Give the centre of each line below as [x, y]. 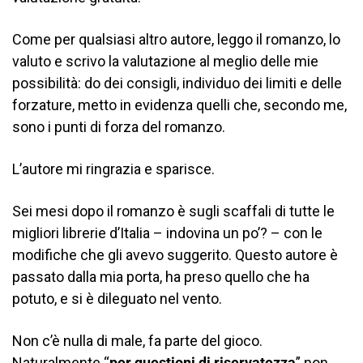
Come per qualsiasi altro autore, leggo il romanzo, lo [176, 39]
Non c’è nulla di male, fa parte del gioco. [137, 340]
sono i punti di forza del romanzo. [119, 126]
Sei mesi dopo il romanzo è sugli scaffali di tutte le [173, 211]
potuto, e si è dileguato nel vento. [117, 298]
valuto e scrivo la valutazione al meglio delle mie [165, 61]
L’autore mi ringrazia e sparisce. [113, 169]
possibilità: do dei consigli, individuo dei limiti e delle [177, 83]
